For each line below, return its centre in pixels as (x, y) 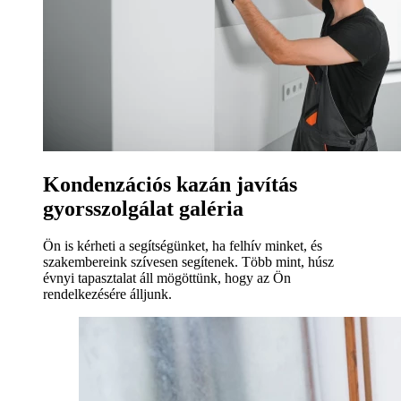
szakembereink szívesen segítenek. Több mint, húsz (188, 262)
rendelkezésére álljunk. (107, 294)
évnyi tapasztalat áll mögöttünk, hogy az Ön (167, 278)
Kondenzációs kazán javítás (170, 184)
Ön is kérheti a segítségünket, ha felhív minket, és (183, 246)
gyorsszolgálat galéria (143, 208)
